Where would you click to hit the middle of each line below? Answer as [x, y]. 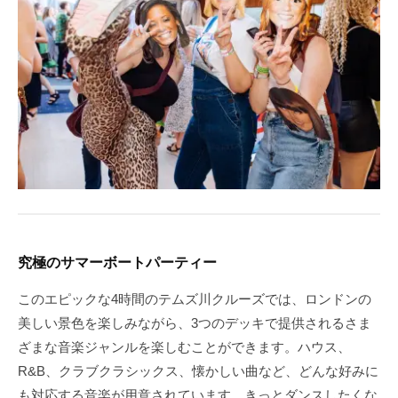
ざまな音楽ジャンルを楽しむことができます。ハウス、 [184, 347]
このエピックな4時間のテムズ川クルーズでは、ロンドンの [195, 299]
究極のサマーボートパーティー [117, 262]
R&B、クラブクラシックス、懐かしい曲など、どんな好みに [198, 371]
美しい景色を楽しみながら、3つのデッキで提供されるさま [195, 323]
